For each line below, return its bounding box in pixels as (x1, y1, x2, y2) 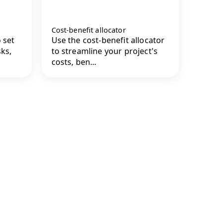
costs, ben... (51, 56, 97, 67)
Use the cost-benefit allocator (51, 34, 165, 46)
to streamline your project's (51, 45, 158, 56)
